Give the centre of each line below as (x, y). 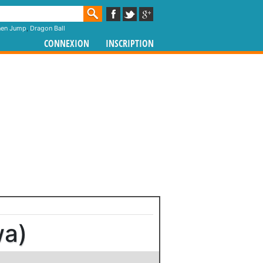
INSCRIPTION (130, 44)
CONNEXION (67, 44)
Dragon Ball (48, 28)
